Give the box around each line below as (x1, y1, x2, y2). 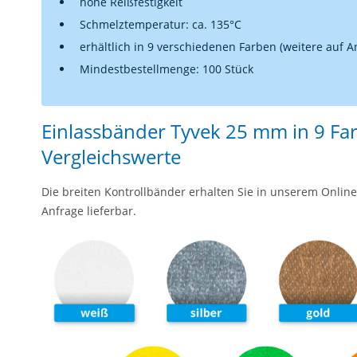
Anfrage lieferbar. (41, 203, 136, 218)
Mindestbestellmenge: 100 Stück (80, 61, 253, 76)
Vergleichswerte (41, 143, 181, 170)
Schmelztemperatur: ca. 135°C (80, 17, 241, 32)
